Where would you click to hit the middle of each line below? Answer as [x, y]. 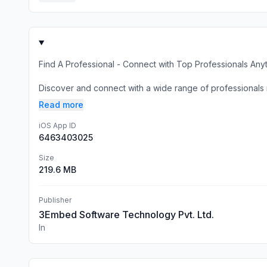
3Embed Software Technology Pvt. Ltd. [126, 215]
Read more [61, 105]
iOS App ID [58, 125]
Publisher [55, 200]
